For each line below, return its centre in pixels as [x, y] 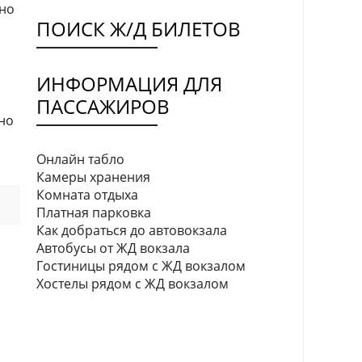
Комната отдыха [87, 194]
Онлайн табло [80, 159]
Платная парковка [94, 212]
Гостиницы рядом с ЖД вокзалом [141, 265]
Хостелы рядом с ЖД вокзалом [133, 283]
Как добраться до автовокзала [132, 230]
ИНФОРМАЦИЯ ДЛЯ [129, 83]
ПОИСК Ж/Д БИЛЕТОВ [139, 28]
